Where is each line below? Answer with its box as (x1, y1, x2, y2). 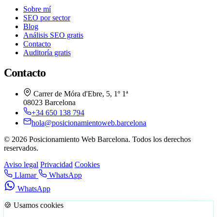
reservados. (4, 144, 38, 153)
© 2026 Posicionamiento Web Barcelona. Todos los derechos (4, 135, 191, 144)
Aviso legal (4, 160, 38, 169)
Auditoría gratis (23, 48, 71, 57)
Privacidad (40, 160, 73, 169)
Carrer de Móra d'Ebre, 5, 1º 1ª (33, 90, 128, 98)
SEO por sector (23, 13, 70, 22)
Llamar (13, 171, 38, 180)
